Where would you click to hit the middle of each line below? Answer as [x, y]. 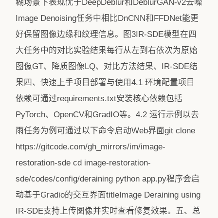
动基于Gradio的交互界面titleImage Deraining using [108, 195]
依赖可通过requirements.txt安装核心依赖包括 [99, 99]
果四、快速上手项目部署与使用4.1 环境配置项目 [105, 82]
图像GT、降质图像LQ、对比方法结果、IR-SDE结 [107, 66]
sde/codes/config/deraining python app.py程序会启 [108, 179]
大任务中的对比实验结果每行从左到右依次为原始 [107, 50]
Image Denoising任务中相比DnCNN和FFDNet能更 [107, 18]
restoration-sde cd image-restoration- [83, 163]
